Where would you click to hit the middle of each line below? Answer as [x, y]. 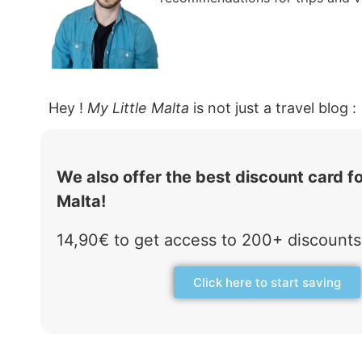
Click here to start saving [267, 283]
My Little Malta [138, 108]
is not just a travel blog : [273, 108]
